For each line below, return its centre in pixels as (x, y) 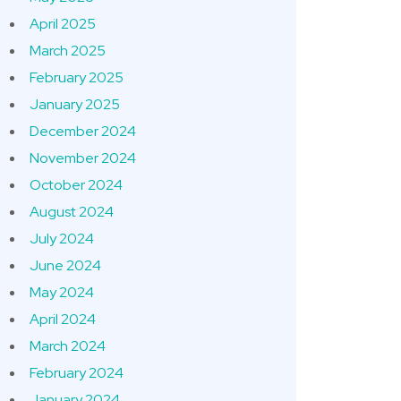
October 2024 (76, 185)
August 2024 (72, 212)
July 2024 (62, 239)
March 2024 (68, 346)
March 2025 (68, 51)
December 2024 (83, 131)
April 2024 (63, 319)
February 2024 (77, 373)
